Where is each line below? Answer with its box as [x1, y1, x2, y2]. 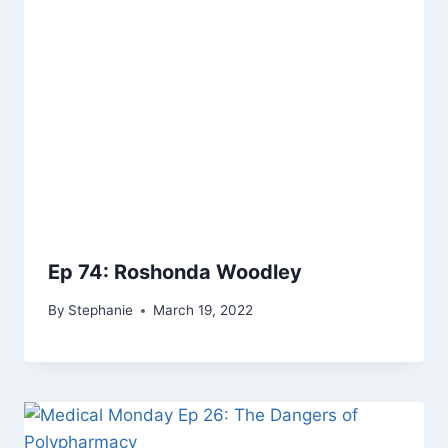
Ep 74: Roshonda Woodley [48, 259, 302, 284]
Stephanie [68, 302, 134, 319]
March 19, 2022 [153, 302, 254, 319]
